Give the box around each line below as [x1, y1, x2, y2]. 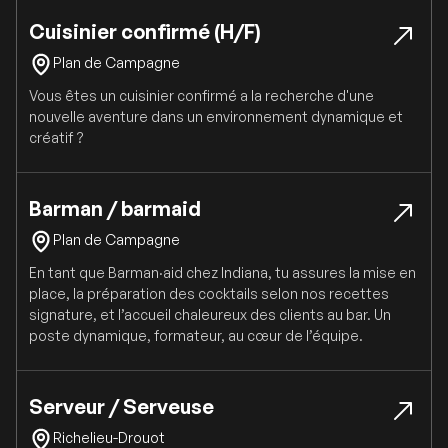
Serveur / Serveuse [29, 394, 214, 420]
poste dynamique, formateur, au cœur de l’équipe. [29, 327, 363, 345]
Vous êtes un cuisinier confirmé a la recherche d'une [29, 87, 374, 105]
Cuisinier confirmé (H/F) [29, 19, 261, 45]
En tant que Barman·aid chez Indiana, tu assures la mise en [29, 264, 416, 282]
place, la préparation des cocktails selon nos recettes [29, 285, 389, 303]
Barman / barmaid [29, 196, 201, 222]
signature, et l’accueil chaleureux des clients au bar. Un [29, 306, 391, 324]
